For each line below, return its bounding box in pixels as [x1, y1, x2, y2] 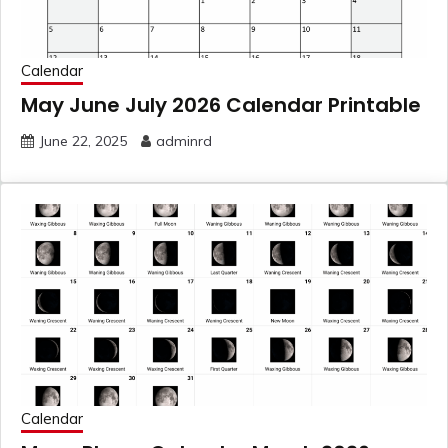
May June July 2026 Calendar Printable [21, 90, 421, 119]
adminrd [156, 131, 212, 150]
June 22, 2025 [39, 131, 127, 150]
